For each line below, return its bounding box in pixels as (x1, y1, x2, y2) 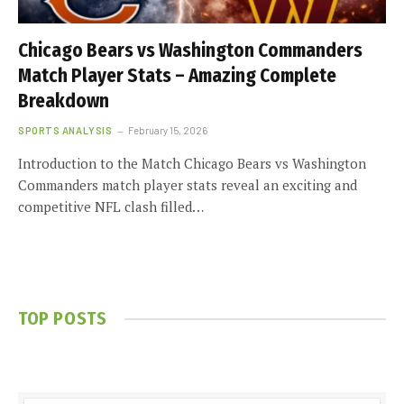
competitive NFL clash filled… (18, 197, 204, 216)
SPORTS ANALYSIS (18, 124, 113, 136)
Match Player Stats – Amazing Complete (18, 64, 336, 87)
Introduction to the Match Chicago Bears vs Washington (18, 154, 366, 172)
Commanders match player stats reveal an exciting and (18, 176, 357, 194)
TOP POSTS (18, 308, 107, 329)
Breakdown (18, 89, 109, 113)
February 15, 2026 (128, 124, 208, 136)
